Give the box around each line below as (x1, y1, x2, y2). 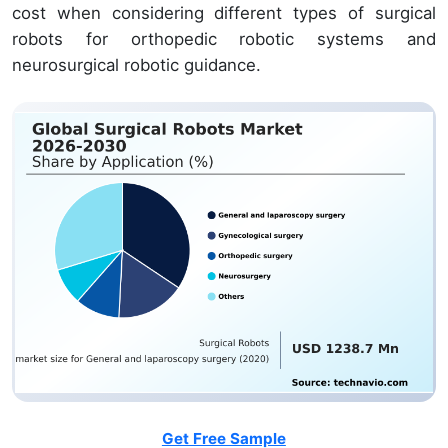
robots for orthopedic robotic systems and (12, 29, 436, 50)
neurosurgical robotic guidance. (12, 55, 261, 76)
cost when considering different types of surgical (12, 3, 436, 24)
